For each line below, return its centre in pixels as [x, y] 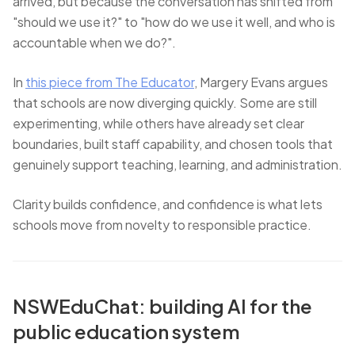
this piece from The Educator [110, 82]
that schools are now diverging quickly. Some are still [165, 103]
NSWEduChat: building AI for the [162, 306]
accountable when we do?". [94, 42]
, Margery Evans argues [261, 82]
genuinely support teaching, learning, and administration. [177, 164]
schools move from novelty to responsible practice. [162, 225]
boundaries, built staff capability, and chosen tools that [173, 144]
